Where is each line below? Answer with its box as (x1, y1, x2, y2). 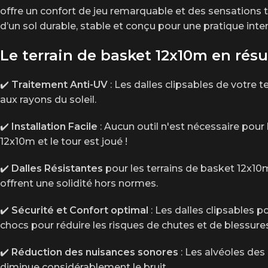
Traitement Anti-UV (11, 79, 108, 90)
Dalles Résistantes (9, 163, 103, 174)
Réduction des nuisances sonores (11, 246, 178, 258)
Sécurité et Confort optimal (11, 205, 148, 216)
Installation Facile (11, 121, 98, 132)
